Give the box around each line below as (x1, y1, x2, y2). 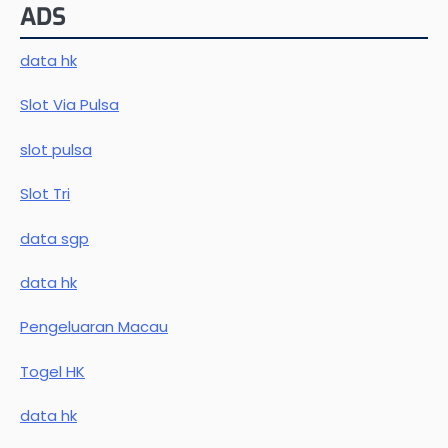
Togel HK (20, 360, 85, 382)
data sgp (20, 227, 89, 249)
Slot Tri (20, 183, 70, 205)
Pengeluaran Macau (20, 316, 168, 338)
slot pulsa (20, 138, 92, 160)
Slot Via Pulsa (20, 94, 119, 116)
